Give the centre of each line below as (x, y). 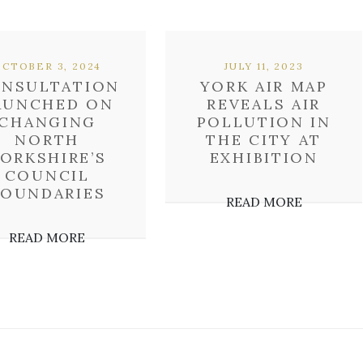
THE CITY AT (264, 140)
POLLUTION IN (264, 122)
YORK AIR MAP (264, 86)
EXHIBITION (264, 158)
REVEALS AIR (264, 104)
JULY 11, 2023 (264, 66)
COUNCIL (47, 175)
